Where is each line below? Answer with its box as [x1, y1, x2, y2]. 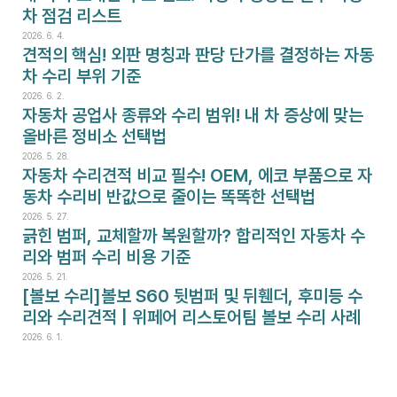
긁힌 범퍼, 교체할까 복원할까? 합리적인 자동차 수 [22, 225, 365, 247]
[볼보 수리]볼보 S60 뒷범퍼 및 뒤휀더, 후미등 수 [22, 285, 362, 307]
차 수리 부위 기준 [22, 66, 141, 88]
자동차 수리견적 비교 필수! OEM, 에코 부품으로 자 [22, 165, 372, 187]
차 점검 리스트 [22, 5, 121, 27]
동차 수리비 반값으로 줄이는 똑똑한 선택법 [22, 186, 315, 208]
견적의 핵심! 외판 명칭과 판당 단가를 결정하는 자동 [22, 44, 374, 66]
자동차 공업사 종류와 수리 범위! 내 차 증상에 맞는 [22, 105, 363, 127]
